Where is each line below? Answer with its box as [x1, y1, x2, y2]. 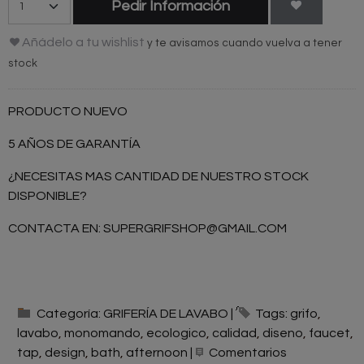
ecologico [146, 327, 206, 340]
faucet [309, 327, 350, 340]
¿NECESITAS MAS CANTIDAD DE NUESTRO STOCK [8, 170, 309, 184]
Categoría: [37, 307, 103, 321]
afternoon [126, 346, 188, 360]
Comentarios [209, 346, 287, 360]
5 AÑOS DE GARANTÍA [8, 137, 141, 151]
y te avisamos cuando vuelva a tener [144, 37, 342, 49]
